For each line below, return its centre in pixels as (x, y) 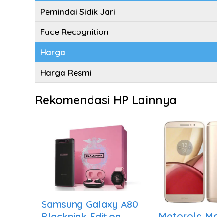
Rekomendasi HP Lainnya (106, 100)
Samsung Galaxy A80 (90, 204)
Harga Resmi (66, 72)
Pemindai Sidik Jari (78, 11)
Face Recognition (74, 32)
